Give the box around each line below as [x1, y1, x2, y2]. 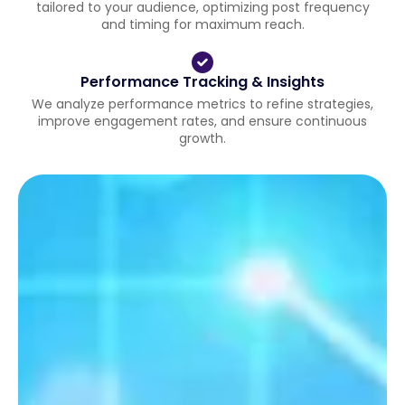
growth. [179, 128, 226, 147]
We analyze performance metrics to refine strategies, [32, 94, 373, 113]
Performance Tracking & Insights [80, 71, 325, 92]
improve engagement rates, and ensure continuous [38, 111, 367, 130]
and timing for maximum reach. [100, 14, 305, 33]
